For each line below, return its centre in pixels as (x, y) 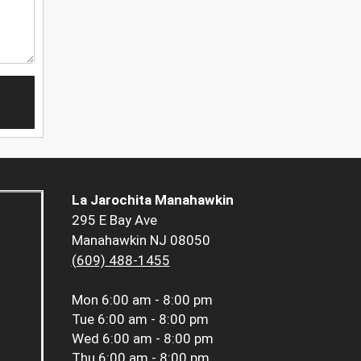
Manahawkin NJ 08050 (141, 241)
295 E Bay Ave (114, 220)
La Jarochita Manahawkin (152, 200)
